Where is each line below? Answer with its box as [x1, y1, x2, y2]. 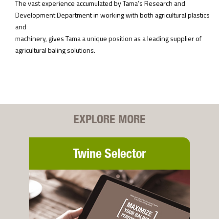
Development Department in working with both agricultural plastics [15, 10, 210, 21]
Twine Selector [73, 146, 146, 161]
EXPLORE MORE [73, 112, 146, 126]
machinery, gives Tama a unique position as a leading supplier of [15, 33, 202, 44]
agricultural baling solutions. [15, 45, 96, 56]
